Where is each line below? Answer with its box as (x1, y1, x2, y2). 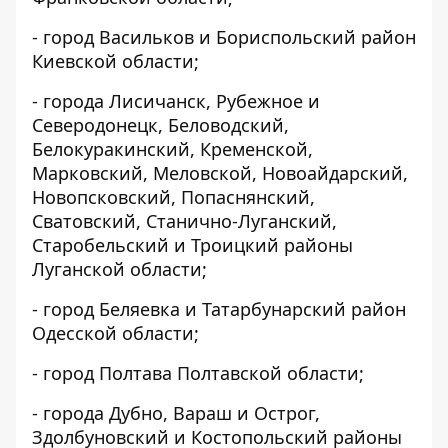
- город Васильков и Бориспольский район (32, 25, 416, 49)
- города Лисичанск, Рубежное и (32, 89, 320, 113)
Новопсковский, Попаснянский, (32, 185, 315, 209)
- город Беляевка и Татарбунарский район (32, 297, 406, 321)
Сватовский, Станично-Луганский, (32, 209, 337, 233)
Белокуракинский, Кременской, (32, 137, 313, 161)
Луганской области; (32, 257, 207, 281)
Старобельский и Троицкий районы (32, 233, 353, 257)
